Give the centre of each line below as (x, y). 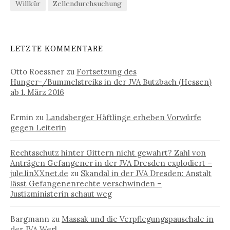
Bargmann (30, 219)
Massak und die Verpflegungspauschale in (138, 219)
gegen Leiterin (38, 127)
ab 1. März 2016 (37, 92)
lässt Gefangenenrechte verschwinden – (86, 183)
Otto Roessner (37, 71)
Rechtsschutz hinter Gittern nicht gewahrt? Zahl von (108, 152)
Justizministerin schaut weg (61, 194)
